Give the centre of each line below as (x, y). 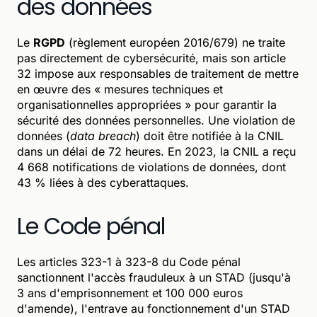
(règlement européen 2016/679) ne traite (175, 42)
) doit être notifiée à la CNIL (210, 136)
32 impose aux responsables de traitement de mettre (158, 73)
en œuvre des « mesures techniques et (120, 89)
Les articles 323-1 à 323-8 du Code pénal (129, 261)
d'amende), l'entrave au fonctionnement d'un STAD (154, 308)
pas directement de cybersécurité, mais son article (151, 58)
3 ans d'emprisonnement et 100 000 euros (130, 293)
